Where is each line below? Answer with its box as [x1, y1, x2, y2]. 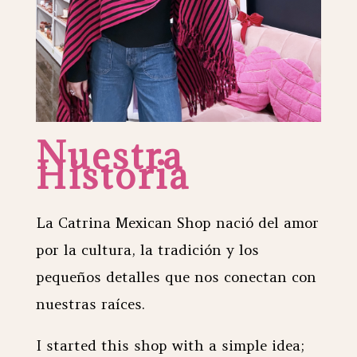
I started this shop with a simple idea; [35, 336, 304, 355]
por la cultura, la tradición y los [35, 241, 259, 260]
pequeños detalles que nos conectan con [35, 268, 316, 287]
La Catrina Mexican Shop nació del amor [35, 214, 319, 233]
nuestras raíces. [35, 295, 145, 314]
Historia [35, 152, 190, 199]
